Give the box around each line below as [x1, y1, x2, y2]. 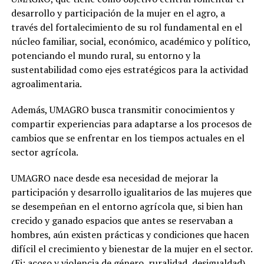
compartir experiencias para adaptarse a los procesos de [11, 117, 252, 130]
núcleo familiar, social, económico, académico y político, [11, 34, 250, 48]
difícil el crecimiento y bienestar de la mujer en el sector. [11, 242, 252, 255]
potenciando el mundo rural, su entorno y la [11, 48, 200, 62]
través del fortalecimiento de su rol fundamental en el [11, 20, 242, 34]
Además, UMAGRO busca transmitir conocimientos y [11, 103, 235, 116]
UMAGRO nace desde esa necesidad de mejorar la [11, 171, 218, 184]
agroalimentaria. [11, 77, 82, 90]
